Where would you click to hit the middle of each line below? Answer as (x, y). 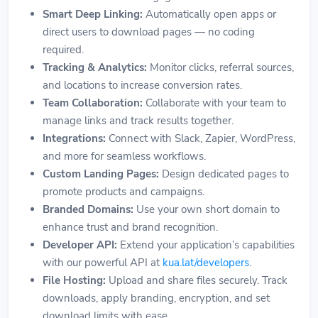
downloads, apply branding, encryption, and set (156, 298)
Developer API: (80, 245)
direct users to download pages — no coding (149, 32)
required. (63, 49)
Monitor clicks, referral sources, (220, 67)
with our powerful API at (103, 262)
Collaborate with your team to (214, 103)
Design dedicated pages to (224, 174)
